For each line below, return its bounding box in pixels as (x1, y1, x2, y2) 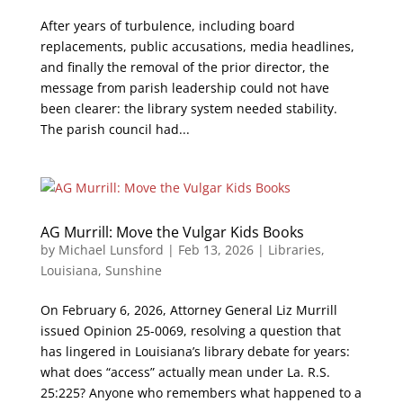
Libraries (267, 241, 321, 258)
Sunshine (104, 262, 162, 279)
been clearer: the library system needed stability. (40, 100, 337, 117)
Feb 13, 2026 (177, 241, 254, 258)
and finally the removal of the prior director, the (40, 58, 329, 76)
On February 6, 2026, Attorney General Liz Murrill (40, 301, 337, 318)
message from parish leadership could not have (40, 79, 329, 96)
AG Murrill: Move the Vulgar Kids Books (40, 222, 304, 242)
